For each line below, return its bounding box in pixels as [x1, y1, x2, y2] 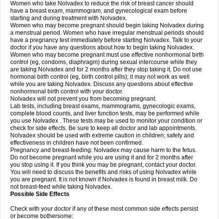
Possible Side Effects [10, 191, 69, 197]
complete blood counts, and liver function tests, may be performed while [10, 110, 199, 117]
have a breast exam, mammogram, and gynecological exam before [10, 7, 187, 14]
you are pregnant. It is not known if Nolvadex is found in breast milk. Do [10, 176, 197, 183]
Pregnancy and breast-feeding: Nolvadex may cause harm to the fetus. [10, 147, 197, 153]
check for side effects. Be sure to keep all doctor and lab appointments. [10, 125, 197, 131]
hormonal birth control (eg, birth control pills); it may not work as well [10, 73, 190, 80]
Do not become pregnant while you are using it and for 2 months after [10, 154, 193, 161]
